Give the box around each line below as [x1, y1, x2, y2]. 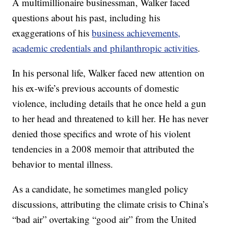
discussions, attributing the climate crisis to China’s [12, 197, 209, 210]
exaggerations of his [12, 26, 92, 39]
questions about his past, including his [12, 11, 161, 24]
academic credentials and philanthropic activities [12, 41, 198, 54]
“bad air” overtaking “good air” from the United [12, 212, 197, 225]
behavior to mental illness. [12, 157, 113, 170]
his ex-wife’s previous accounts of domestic [12, 81, 179, 94]
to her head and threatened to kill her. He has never [12, 111, 209, 125]
